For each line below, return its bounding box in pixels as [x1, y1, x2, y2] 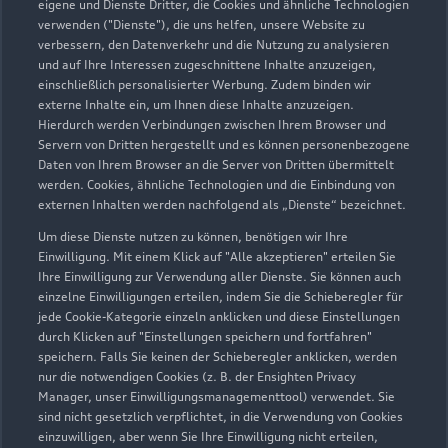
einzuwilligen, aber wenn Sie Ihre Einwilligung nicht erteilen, [38, 429, 378, 444]
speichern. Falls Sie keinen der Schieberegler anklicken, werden [38, 349, 397, 364]
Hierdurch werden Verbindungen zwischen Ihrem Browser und [38, 117, 386, 132]
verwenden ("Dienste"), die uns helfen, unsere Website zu [38, 17, 365, 32]
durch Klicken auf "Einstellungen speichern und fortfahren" [38, 329, 372, 344]
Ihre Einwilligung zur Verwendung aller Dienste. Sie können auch [38, 269, 401, 284]
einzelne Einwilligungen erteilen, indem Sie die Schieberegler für [38, 289, 403, 304]
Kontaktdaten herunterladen [60, 60, 284, 81]
